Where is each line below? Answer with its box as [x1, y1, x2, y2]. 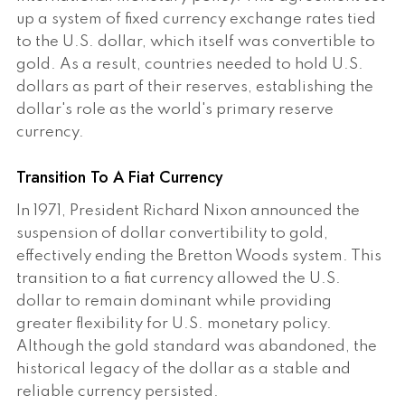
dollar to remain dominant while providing [16, 294, 332, 310]
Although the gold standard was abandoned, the [16, 339, 377, 355]
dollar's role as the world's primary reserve [16, 101, 334, 118]
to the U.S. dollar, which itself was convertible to [16, 33, 375, 50]
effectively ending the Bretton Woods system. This [16, 249, 381, 265]
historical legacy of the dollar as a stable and [16, 362, 351, 378]
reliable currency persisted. [16, 384, 219, 400]
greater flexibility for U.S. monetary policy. [16, 316, 332, 333]
